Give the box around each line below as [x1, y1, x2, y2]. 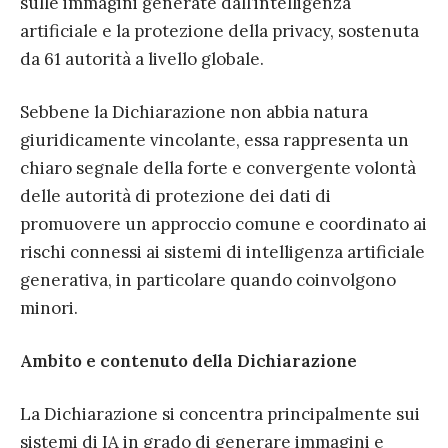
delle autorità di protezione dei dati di [20, 185, 331, 208]
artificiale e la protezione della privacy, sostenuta [20, 20, 419, 43]
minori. [20, 297, 78, 320]
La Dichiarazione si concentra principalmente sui [20, 403, 420, 426]
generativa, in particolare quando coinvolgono [20, 269, 396, 292]
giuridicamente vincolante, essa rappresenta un [20, 129, 409, 152]
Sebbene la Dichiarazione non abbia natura [20, 101, 368, 124]
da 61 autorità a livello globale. [20, 48, 264, 71]
